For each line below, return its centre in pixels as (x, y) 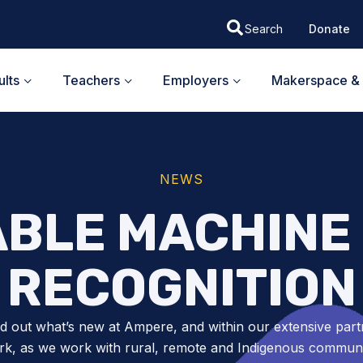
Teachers (91, 80)
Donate (329, 28)
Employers (196, 80)
